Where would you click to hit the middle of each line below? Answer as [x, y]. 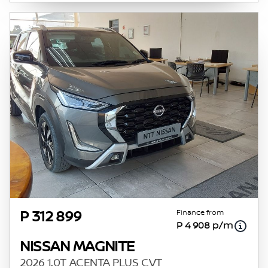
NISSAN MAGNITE [77, 247]
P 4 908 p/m [205, 226]
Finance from [200, 213]
